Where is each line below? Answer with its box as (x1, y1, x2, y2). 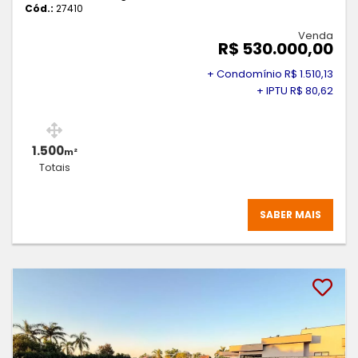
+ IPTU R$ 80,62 (257, 83, 333, 99)
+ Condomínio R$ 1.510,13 (207, 66, 333, 82)
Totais (38, 161, 70, 175)
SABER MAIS (260, 208, 321, 222)
